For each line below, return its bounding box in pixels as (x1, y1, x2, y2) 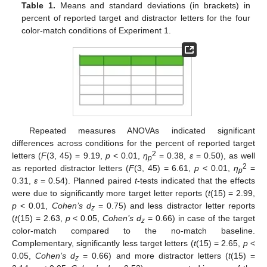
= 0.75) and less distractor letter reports (94, 200, 256, 210)
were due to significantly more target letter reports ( (12, 188, 208, 198)
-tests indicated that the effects (136, 175, 256, 185)
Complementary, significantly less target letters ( (12, 238, 194, 248)
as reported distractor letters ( (12, 163, 129, 173)
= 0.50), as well (193, 150, 256, 160)
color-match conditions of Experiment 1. (21, 26, 172, 36)
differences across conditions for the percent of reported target (12, 138, 255, 148)
